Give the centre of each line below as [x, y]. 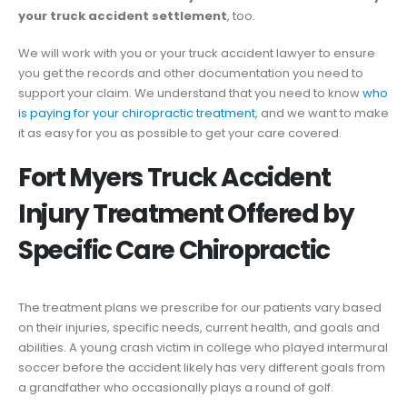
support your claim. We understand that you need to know [190, 93]
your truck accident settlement [123, 16]
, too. [241, 16]
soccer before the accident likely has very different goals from [202, 368]
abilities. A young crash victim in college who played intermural [203, 348]
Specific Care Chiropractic [174, 251]
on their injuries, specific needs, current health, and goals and [199, 328]
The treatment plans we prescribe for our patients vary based [200, 308]
